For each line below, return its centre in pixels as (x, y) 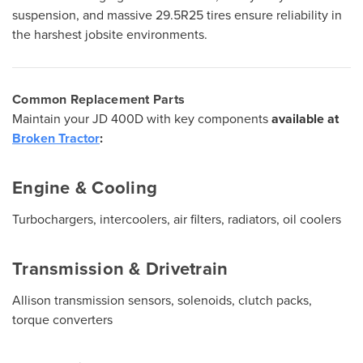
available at (305, 118)
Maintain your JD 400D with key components (142, 118)
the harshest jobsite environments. (110, 34)
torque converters (62, 319)
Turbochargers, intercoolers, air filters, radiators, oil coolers (177, 219)
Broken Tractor (56, 138)
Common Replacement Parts (98, 99)
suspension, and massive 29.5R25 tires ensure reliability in (177, 15)
